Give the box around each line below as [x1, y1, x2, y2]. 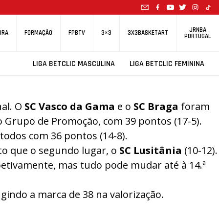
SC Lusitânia [119, 144, 182, 157]
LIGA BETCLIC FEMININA [130, 59, 204, 69]
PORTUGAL [184, 32, 211, 41]
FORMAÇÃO [24, 29, 52, 37]
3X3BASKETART [128, 29, 168, 37]
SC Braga [133, 100, 178, 113]
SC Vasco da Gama [24, 100, 115, 113]
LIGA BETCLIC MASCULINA [33, 59, 115, 69]
